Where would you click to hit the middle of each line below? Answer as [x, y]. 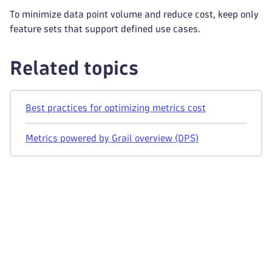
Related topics [74, 68]
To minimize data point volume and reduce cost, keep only [134, 14]
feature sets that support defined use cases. [105, 29]
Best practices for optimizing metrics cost [116, 108]
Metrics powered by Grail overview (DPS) [112, 138]
